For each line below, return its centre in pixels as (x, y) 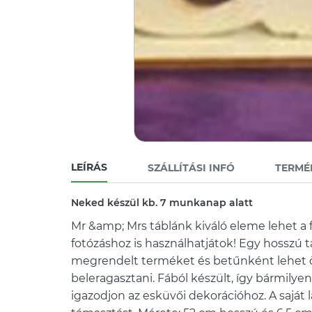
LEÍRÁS (89, 167)
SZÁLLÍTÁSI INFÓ (191, 168)
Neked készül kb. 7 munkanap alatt (162, 203)
